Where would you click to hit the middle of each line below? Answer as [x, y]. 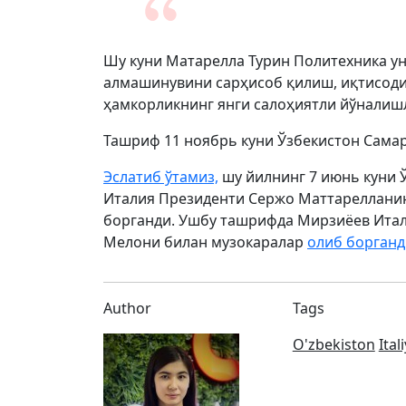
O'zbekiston [333, 344]
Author [127, 308]
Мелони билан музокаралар [205, 242]
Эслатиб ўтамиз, [161, 177]
